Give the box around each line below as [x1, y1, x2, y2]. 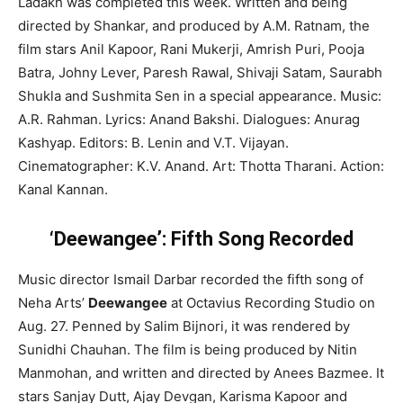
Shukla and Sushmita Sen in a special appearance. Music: [18, 86, 381, 104]
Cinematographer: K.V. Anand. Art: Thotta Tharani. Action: [18, 157, 384, 175]
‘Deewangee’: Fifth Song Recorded [49, 227, 354, 250]
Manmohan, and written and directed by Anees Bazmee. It [18, 363, 384, 381]
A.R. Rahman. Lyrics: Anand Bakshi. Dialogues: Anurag [18, 110, 360, 128]
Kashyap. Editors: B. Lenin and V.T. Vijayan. [18, 133, 289, 151]
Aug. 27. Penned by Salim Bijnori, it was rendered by [18, 317, 350, 335]
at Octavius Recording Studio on [167, 293, 375, 311]
